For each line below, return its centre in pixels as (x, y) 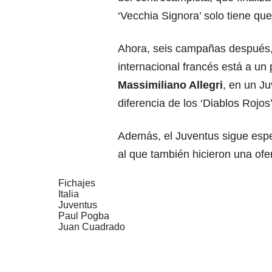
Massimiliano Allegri (170, 85)
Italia (69, 194)
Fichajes (77, 183)
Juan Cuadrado (92, 227)
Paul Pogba (84, 216)
